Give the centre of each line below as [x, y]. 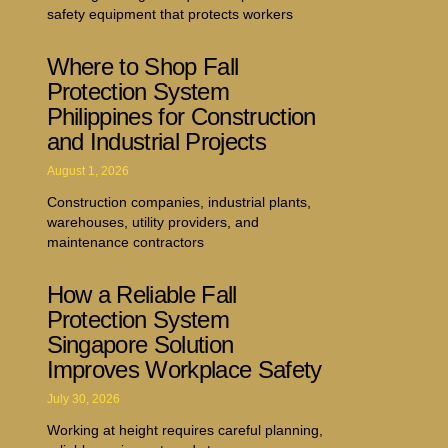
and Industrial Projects [156, 141]
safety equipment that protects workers [169, 13]
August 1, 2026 [87, 170]
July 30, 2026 [83, 398]
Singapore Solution [140, 344]
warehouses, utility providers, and [152, 221]
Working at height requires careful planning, [184, 429]
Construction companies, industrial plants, [178, 201]
